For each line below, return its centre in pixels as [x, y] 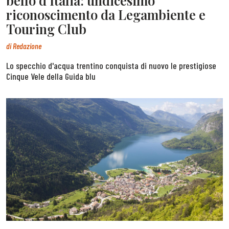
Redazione [27, 45]
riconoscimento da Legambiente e [106, 15]
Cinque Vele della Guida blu [51, 76]
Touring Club [46, 29]
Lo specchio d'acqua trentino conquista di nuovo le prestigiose [111, 65]
